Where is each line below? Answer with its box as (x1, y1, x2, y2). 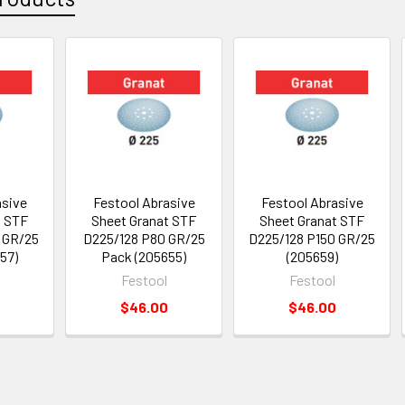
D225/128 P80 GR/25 (82, 229, 205, 247)
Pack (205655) (101, 247, 187, 265)
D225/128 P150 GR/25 (249, 229, 376, 247)
